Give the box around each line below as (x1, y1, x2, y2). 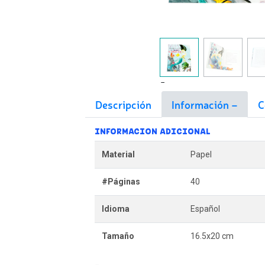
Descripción (95, 97, 151, 111)
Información (171, 97, 231, 111)
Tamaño (101, 231, 134, 241)
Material (101, 150, 135, 159)
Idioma (101, 204, 130, 214)
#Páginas (101, 177, 140, 186)
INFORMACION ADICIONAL (94, 127, 211, 136)
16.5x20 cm (190, 231, 234, 241)
